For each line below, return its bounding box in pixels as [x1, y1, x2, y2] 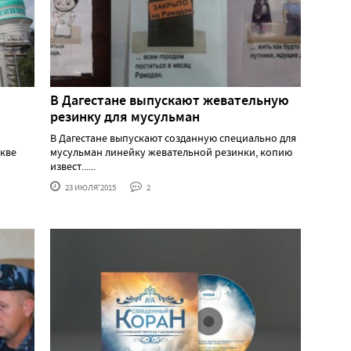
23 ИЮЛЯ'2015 [63, 181, 116, 193]
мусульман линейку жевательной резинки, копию [50, 144, 292, 159]
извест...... [50, 158, 96, 173]
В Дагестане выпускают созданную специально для [50, 130, 296, 145]
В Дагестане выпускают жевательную [50, 90, 289, 110]
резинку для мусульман [50, 107, 200, 126]
